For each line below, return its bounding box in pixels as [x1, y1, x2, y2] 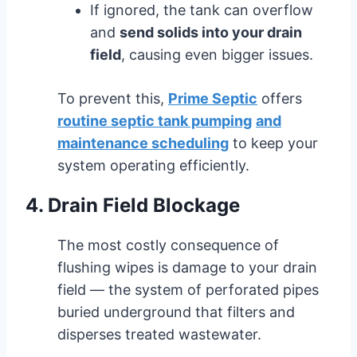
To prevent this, [57, 89, 168, 107]
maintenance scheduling [57, 134, 229, 151]
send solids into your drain [120, 23, 302, 41]
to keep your [229, 134, 318, 151]
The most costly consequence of [57, 236, 279, 253]
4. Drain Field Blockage [25, 193, 240, 217]
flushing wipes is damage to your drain [57, 258, 317, 276]
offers [257, 89, 302, 107]
